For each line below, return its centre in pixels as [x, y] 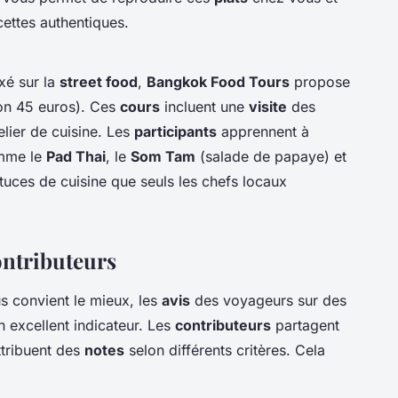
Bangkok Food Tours [218, 81]
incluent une [204, 106]
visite [268, 106]
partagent [305, 325]
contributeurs [223, 325]
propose [320, 81]
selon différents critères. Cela [225, 350]
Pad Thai [76, 156]
